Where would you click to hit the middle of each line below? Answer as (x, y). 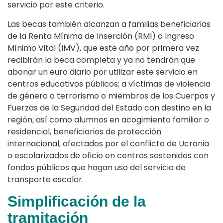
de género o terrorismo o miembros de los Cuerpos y (111, 96)
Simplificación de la (77, 201)
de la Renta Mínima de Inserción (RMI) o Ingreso (101, 36)
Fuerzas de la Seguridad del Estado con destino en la (109, 108)
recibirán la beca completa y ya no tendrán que (101, 60)
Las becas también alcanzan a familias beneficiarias (109, 24)
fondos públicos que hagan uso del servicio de (97, 167)
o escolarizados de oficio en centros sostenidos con (108, 155)
